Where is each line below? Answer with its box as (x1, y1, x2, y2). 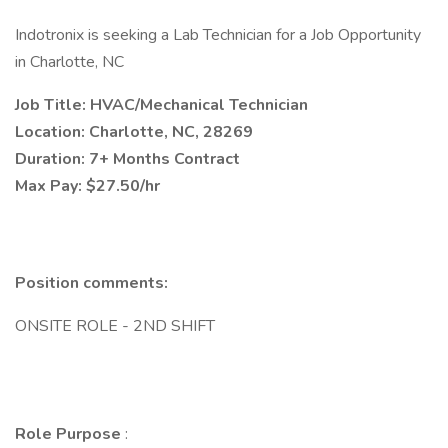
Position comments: (15, 272, 168, 294)
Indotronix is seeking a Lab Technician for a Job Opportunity (15, 24, 421, 46)
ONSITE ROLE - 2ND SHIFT (15, 315, 215, 337)
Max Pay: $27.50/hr (15, 175, 160, 197)
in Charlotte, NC (15, 51, 124, 73)
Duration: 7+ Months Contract (15, 148, 240, 170)
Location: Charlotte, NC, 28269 (15, 121, 253, 143)
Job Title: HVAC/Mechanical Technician (15, 94, 308, 116)
